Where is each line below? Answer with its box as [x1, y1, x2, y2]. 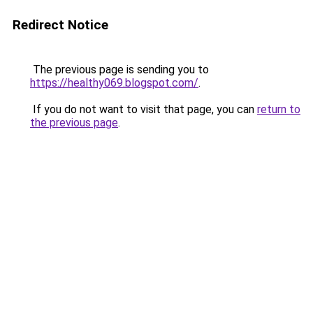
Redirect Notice [13, 17, 108, 33]
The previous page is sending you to [30, 63, 209, 76]
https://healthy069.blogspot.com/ [30, 76, 198, 89]
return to [257, 103, 300, 116]
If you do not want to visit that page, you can [30, 103, 257, 116]
